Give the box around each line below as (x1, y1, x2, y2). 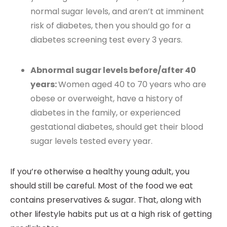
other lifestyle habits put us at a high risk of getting (10, 208, 212, 220)
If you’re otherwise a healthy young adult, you (10, 166, 190, 178)
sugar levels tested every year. (30, 135, 153, 147)
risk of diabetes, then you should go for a (30, 20, 191, 32)
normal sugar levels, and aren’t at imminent (30, 6, 204, 18)
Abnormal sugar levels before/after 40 (30, 64, 196, 77)
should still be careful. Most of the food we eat (10, 180, 193, 192)
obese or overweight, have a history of (30, 93, 183, 105)
